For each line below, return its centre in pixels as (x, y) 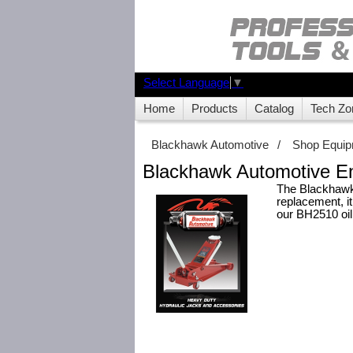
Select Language (186, 83)
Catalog (274, 109)
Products (215, 109)
